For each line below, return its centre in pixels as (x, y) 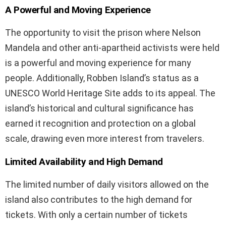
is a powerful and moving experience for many (98, 63)
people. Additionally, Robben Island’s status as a (102, 78)
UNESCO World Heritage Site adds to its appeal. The (110, 93)
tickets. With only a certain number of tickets (96, 215)
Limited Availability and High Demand (84, 162)
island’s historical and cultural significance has (99, 108)
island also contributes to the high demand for (99, 200)
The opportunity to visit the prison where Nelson (103, 33)
